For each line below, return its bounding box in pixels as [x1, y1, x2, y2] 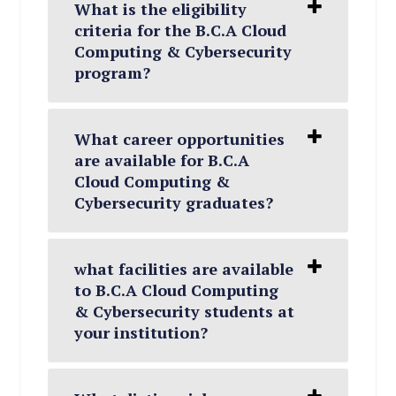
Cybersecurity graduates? [74, 192, 274, 213]
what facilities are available [74, 258, 294, 279]
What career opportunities [74, 128, 286, 149]
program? [74, 62, 151, 83]
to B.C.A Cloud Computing [74, 279, 279, 301]
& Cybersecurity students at [74, 301, 295, 322]
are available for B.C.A [74, 149, 250, 171]
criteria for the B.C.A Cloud [74, 19, 287, 41]
